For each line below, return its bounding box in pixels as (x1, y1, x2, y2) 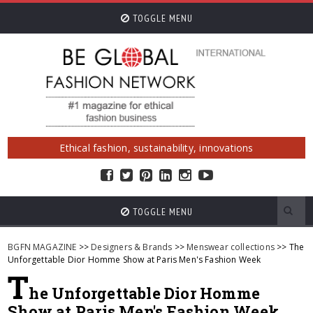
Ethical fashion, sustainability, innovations (59, 141, 254, 154)
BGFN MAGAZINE (8, 241, 77, 253)
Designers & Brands (91, 241, 173, 253)
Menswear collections (187, 241, 275, 253)
